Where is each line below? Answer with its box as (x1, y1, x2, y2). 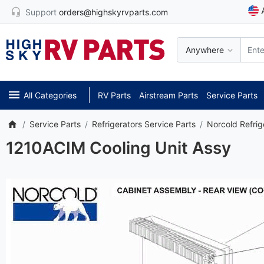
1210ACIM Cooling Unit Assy (6, 137, 231, 158)
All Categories (23, 90, 77, 100)
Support (25, 6, 57, 17)
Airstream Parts (138, 90, 198, 100)
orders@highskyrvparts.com (58, 6, 168, 17)
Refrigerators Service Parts (92, 118, 196, 129)
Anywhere (186, 45, 224, 55)
